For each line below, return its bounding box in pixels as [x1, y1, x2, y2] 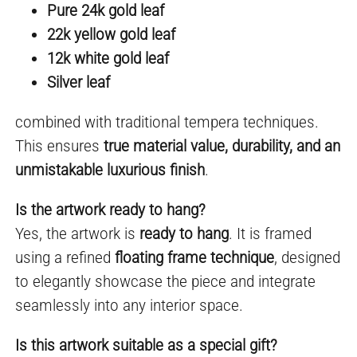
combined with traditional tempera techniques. [15, 112, 320, 132]
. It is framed [229, 224, 312, 244]
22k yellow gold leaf [47, 25, 176, 45]
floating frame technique [115, 248, 275, 268]
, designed [274, 248, 341, 268]
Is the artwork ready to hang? [15, 200, 206, 220]
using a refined [15, 248, 116, 268]
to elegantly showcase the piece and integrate [15, 272, 316, 292]
